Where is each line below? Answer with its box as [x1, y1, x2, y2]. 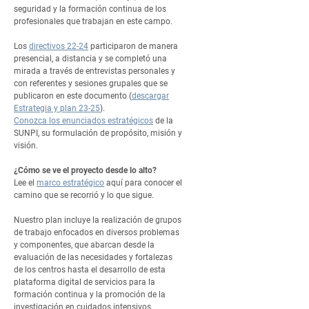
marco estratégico [37, 178, 104, 188]
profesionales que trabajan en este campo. [14, 17, 175, 26]
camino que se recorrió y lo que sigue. [14, 190, 156, 200]
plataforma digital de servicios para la [14, 277, 155, 287]
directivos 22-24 [29, 41, 88, 51]
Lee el [14, 178, 37, 188]
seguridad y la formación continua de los [14, 4, 166, 14]
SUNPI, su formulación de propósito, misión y [14, 128, 182, 138]
